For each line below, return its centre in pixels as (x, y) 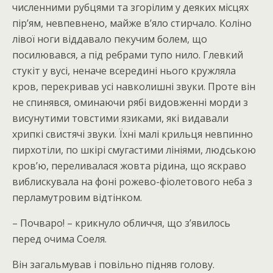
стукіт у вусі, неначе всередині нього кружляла (124, 71)
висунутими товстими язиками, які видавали (120, 118)
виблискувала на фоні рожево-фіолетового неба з (132, 182)
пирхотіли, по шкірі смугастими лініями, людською (134, 150)
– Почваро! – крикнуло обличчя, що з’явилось (121, 223)
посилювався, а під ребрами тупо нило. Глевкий (128, 55)
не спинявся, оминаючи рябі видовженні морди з (130, 102)
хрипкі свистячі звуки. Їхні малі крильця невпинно (133, 134)
